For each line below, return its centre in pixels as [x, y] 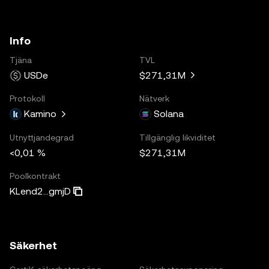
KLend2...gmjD [40, 191]
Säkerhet [33, 245]
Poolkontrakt [35, 176]
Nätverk [154, 98]
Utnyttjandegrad [42, 137]
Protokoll [27, 98]
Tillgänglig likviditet [177, 137]
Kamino [40, 113]
